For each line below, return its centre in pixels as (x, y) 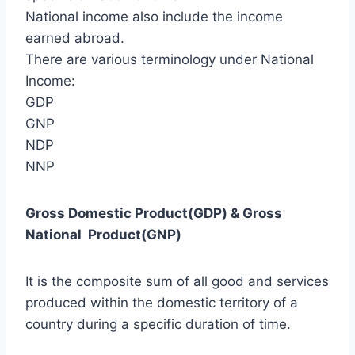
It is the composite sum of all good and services (177, 282)
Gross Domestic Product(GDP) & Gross (154, 214)
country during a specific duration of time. (158, 324)
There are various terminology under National (170, 60)
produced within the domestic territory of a (162, 303)
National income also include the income (154, 17)
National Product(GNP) (103, 235)
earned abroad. (75, 38)
